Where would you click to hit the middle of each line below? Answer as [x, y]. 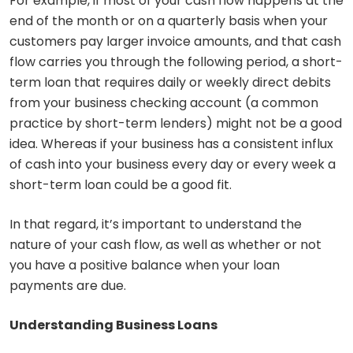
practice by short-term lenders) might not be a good [176, 124]
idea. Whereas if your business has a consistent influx [171, 144]
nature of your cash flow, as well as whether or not [165, 245]
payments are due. [68, 286]
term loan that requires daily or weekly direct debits [170, 83]
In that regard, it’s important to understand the [156, 225]
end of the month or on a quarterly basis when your [169, 21]
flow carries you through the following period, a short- [176, 62]
